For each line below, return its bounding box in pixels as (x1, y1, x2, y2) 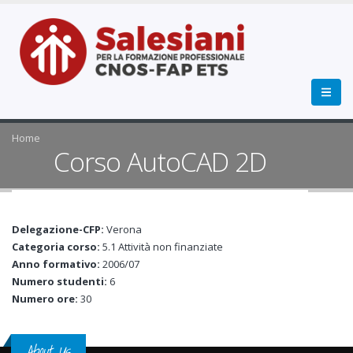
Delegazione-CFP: (12, 222, 106, 236)
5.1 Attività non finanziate (102, 240, 223, 254)
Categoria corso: (12, 240, 102, 254)
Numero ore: (12, 292, 80, 306)
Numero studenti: (12, 274, 110, 288)
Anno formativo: (12, 257, 102, 271)
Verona (106, 222, 142, 236)
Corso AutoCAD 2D (54, 143, 267, 180)
